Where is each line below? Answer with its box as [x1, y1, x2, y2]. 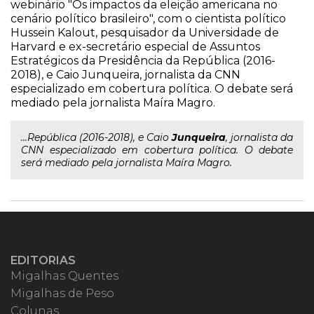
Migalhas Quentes [11, 269, 118, 282]
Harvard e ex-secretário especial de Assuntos [11, 40, 260, 53]
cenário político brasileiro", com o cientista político [11, 12, 286, 25]
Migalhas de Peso [11, 287, 114, 300]
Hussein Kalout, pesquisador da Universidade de [11, 26, 279, 39]
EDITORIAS [11, 254, 76, 267]
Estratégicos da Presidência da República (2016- [11, 54, 275, 67]
